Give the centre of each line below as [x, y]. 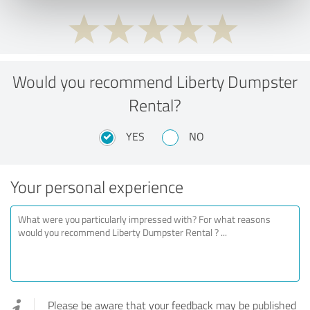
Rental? [155, 104]
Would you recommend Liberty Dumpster [155, 81]
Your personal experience [97, 186]
